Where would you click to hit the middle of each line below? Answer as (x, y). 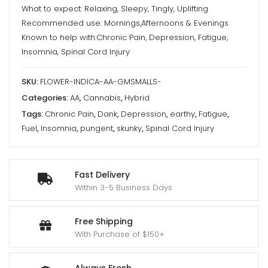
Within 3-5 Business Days (124, 188)
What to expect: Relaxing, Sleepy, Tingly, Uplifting (115, 9)
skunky (129, 128)
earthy (182, 114)
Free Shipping (104, 221)
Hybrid (137, 98)
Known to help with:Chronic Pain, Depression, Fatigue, (125, 37)
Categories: (46, 98)
